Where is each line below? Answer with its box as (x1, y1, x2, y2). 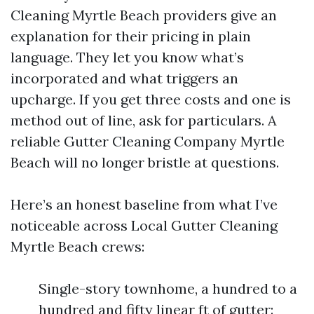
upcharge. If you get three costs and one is (11, 90, 291, 108)
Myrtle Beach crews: (11, 238, 144, 255)
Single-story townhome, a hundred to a (39, 280, 297, 297)
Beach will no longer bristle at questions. (11, 153, 279, 171)
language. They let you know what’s (11, 48, 244, 66)
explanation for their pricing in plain (11, 27, 251, 45)
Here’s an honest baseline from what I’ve (11, 196, 278, 213)
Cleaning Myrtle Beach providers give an (11, 6, 277, 24)
